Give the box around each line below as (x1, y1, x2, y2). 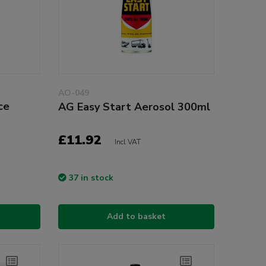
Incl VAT (114, 137, 141, 147)
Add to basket (106, 210, 166, 222)
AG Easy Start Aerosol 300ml (58, 99, 210, 114)
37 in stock (68, 172, 113, 183)
